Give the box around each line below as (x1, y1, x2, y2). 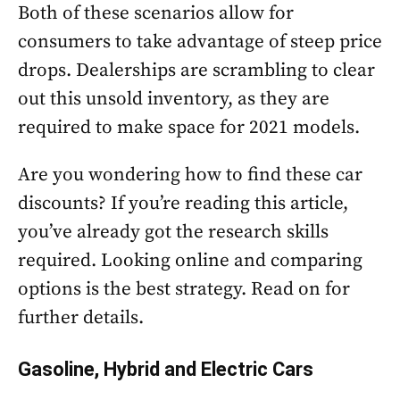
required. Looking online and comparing (18, 249, 362, 272)
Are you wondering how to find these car (18, 163, 362, 187)
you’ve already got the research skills (18, 221, 329, 244)
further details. (18, 306, 144, 329)
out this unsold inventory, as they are (18, 87, 329, 111)
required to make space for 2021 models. (18, 116, 360, 139)
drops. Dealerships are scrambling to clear (18, 59, 375, 82)
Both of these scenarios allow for (18, 2, 294, 25)
